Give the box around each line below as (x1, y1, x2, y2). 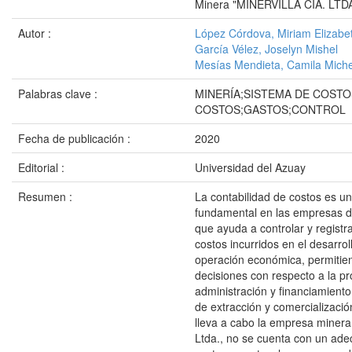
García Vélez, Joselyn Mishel (195, 41, 338, 57)
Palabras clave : (18, 86, 101, 101)
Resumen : (18, 189, 75, 204)
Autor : (18, 25, 54, 41)
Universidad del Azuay (195, 159, 306, 175)
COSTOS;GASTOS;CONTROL (195, 101, 346, 117)
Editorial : (18, 159, 68, 175)
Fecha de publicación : (18, 130, 134, 146)
